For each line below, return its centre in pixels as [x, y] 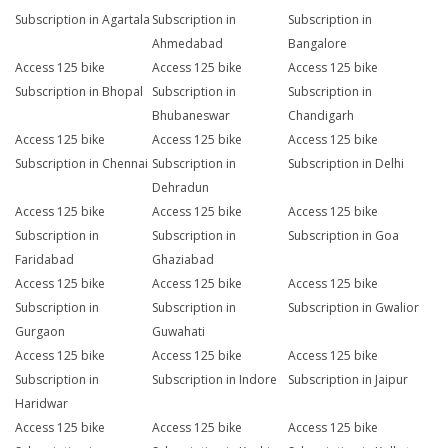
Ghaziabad [182, 260]
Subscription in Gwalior [354, 308]
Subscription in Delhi [346, 164]
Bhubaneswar [190, 116]
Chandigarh [321, 116]
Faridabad [44, 260]
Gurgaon [40, 332]
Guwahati [178, 332]
